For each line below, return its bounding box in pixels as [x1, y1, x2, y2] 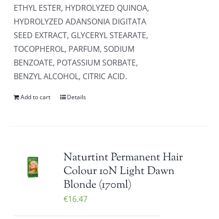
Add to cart [21, 93, 51, 101]
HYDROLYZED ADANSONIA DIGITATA [14, 16, 147, 27]
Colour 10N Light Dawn [64, 164, 175, 179]
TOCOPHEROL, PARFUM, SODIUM [14, 44, 135, 54]
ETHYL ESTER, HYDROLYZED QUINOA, [14, 2, 150, 13]
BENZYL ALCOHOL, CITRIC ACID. [14, 71, 128, 82]
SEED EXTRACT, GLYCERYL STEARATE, [14, 30, 149, 41]
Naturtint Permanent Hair [64, 150, 183, 166]
